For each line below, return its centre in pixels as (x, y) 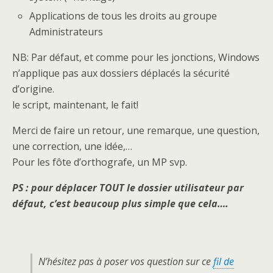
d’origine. (33, 89)
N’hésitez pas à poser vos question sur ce (126, 261)
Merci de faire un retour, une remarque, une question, (136, 130)
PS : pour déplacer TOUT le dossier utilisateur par (128, 187)
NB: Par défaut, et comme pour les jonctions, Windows (136, 57)
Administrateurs (66, 31)
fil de (224, 261)
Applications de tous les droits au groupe (123, 16)
